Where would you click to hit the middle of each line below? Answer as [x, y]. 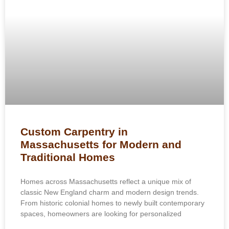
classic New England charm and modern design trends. [110, 192]
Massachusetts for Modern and [101, 145]
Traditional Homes [68, 157]
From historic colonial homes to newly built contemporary [112, 203]
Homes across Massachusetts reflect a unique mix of [106, 182]
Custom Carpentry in [74, 132]
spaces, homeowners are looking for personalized [101, 214]
